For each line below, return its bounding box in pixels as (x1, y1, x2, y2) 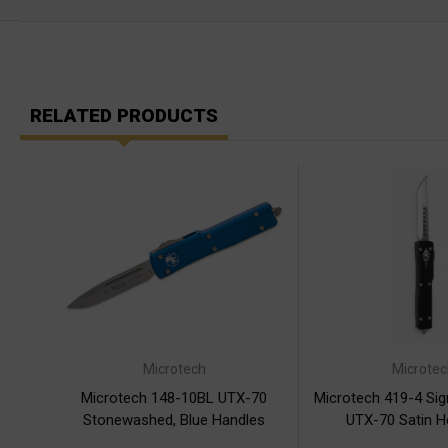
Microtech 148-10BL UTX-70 (81, 388, 267, 407)
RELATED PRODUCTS (30, 104, 218, 128)
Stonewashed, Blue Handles (83, 410, 265, 429)
